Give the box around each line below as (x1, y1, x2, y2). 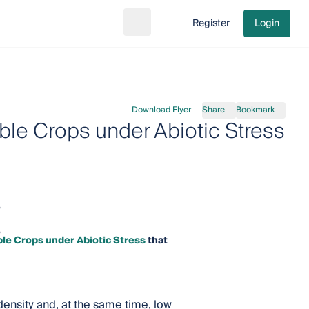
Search (136, 19, 173, 39)
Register (192, 15, 230, 32)
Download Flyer (132, 103, 192, 117)
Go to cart (163, 19, 215, 39)
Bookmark (236, 103, 275, 117)
